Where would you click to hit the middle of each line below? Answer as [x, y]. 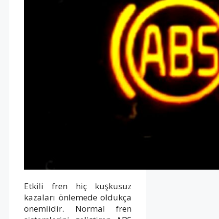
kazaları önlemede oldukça [78, 197]
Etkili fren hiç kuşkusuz [78, 186]
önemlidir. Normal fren [78, 208]
